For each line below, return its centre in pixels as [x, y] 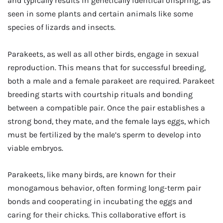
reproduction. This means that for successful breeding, [107, 67]
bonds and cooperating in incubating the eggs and [100, 202]
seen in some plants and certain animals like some [100, 14]
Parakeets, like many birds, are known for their [92, 175]
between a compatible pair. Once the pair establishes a [106, 108]
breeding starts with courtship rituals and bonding [100, 94]
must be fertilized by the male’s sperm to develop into [104, 134]
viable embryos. [35, 148]
